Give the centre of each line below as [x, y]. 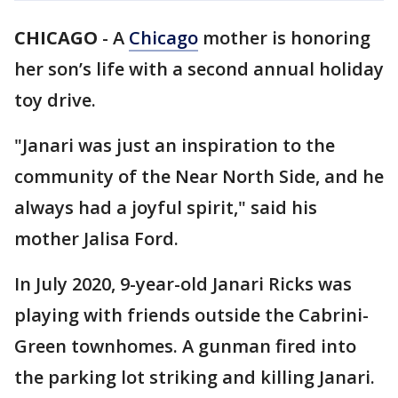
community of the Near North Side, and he [199, 176]
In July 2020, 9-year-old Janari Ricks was [183, 284]
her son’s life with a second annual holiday [199, 69]
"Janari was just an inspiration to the [175, 145]
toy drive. [55, 100]
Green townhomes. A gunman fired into [185, 346]
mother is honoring [284, 38]
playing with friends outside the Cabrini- [191, 315]
